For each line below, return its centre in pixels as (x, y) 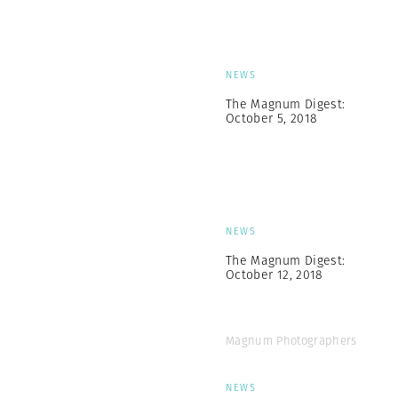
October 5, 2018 (272, 118)
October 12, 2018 (275, 275)
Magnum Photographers (291, 341)
